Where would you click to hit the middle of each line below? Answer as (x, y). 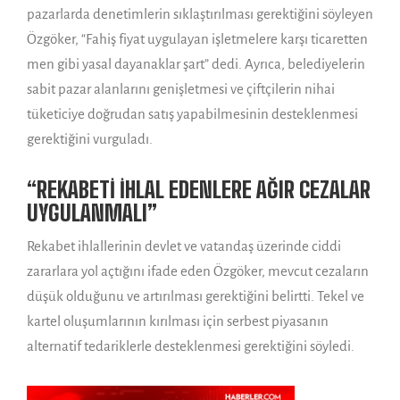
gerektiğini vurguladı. (90, 139)
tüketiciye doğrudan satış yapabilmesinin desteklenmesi (192, 114)
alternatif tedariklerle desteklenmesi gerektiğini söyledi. (191, 346)
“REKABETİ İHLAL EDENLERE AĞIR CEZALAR (199, 190)
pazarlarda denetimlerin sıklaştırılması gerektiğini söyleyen (200, 14)
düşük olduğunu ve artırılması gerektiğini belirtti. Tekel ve (196, 296)
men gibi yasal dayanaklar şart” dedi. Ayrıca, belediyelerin (196, 64)
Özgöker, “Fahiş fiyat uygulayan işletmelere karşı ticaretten (197, 39)
